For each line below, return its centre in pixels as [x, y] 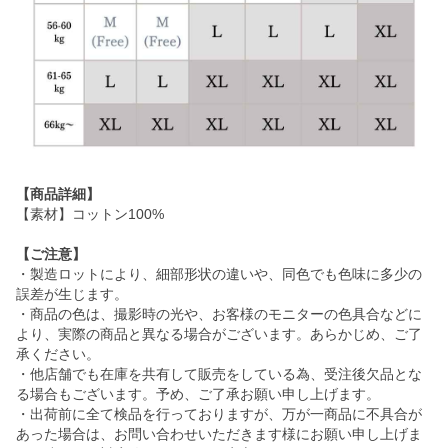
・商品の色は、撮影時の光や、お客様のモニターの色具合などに [219, 314]
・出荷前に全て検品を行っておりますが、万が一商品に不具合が [219, 414]
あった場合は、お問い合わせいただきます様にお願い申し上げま [219, 434]
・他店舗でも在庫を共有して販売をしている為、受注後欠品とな [219, 374]
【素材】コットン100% [90, 214]
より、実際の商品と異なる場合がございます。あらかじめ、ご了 [219, 334]
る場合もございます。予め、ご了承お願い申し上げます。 [198, 394]
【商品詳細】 [58, 194]
